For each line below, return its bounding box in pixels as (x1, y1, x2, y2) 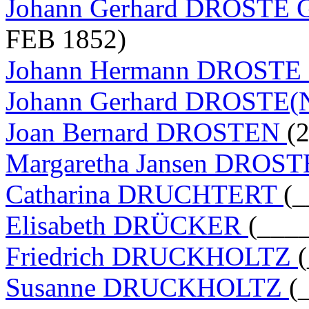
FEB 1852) (6, 23, 126, 54)
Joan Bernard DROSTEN (6, 117, 287, 147)
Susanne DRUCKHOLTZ (6, 272, 289, 302)
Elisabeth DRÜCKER (6, 210, 248, 240)
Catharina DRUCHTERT (6, 179, 283, 209)
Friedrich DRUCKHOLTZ (6, 241, 298, 271)
